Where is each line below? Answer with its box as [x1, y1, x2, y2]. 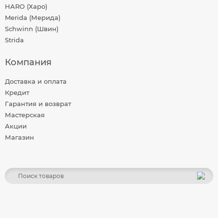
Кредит [5, 89, 29, 96]
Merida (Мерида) [5, 14, 60, 21]
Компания [5, 57, 52, 68]
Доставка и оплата [5, 77, 67, 85]
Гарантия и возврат [5, 100, 71, 108]
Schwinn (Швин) [5, 25, 58, 33]
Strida [5, 36, 24, 44]
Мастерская [5, 111, 45, 119]
